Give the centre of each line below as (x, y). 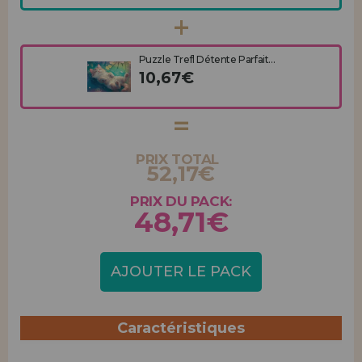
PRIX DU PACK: (181, 201)
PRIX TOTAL (177, 159)
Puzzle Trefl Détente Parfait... (207, 59)
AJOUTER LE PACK (181, 271)
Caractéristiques (181, 328)
